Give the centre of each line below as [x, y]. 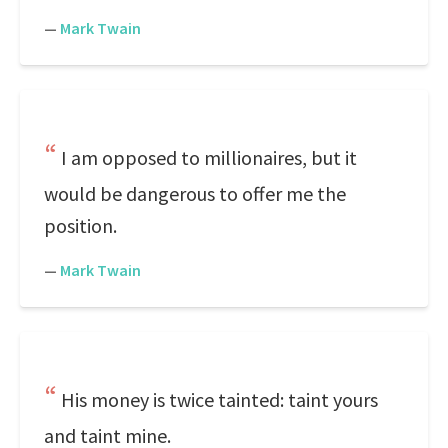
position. [80, 225]
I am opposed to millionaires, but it [209, 157]
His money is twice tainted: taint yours [219, 399]
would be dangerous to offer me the [195, 193]
